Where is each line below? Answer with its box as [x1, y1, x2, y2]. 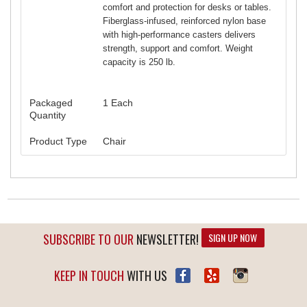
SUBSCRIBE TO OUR [42, 230, 134, 248]
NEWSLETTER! [133, 230, 199, 248]
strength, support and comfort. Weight [103, 42, 253, 53]
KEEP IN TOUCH [53, 266, 124, 284]
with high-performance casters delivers [103, 29, 256, 40]
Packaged [29, 97, 73, 108]
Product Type [29, 135, 87, 147]
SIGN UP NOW [208, 230, 257, 245]
